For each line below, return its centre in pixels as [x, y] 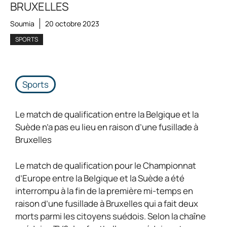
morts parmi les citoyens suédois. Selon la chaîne [110, 216]
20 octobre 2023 [72, 24]
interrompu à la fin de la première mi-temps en [104, 191]
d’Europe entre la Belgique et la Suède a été [100, 178]
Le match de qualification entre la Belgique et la [107, 114]
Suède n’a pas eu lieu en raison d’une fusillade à [107, 127]
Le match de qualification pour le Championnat [106, 165]
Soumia [22, 24]
